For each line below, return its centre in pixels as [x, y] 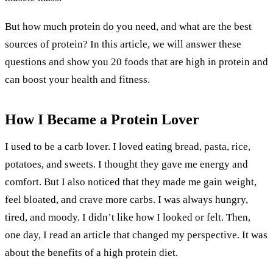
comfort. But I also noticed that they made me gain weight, [131, 182]
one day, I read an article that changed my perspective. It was [136, 235]
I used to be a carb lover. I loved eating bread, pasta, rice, [128, 146]
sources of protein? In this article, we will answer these [123, 44]
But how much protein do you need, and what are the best [128, 26]
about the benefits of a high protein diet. [91, 252]
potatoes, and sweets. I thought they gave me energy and [126, 164]
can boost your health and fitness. [77, 79]
